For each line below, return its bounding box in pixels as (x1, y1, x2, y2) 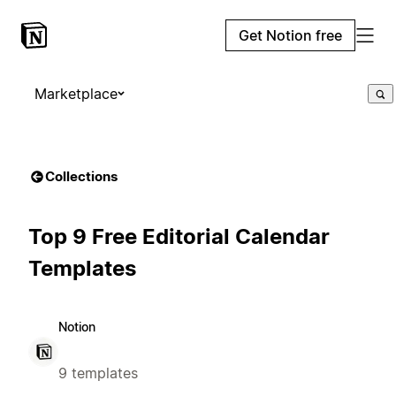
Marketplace (34, 85, 118, 103)
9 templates (58, 363, 138, 382)
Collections (45, 168, 118, 185)
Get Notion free (239, 27, 342, 44)
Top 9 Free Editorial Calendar (28, 223, 330, 249)
